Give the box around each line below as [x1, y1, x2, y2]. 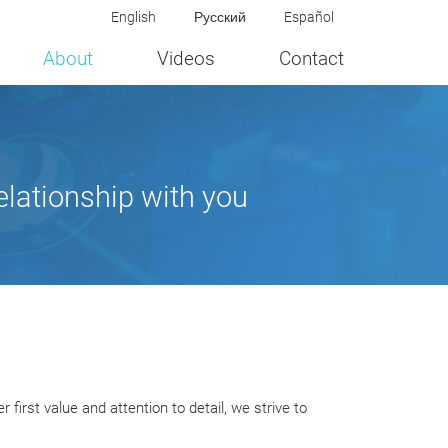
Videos [157, 46, 215, 70]
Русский [194, 9, 247, 26]
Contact [279, 46, 344, 70]
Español [284, 9, 335, 26]
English [110, 9, 156, 26]
